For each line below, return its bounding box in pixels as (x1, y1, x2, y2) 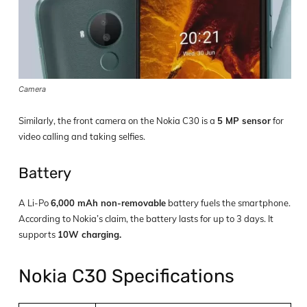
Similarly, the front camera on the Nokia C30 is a (19, 114, 217, 126)
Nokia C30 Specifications (19, 265, 234, 287)
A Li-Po (19, 197, 51, 208)
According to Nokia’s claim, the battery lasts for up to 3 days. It (19, 212, 273, 224)
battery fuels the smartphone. (166, 197, 291, 208)
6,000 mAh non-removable (51, 197, 166, 208)
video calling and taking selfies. (19, 130, 145, 142)
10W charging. (58, 228, 121, 240)
